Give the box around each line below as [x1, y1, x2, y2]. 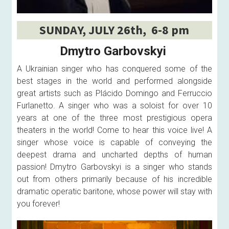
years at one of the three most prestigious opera [16, 112, 212, 123]
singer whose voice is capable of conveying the [16, 137, 212, 147]
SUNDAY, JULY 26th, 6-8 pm [39, 21, 190, 38]
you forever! [16, 198, 62, 209]
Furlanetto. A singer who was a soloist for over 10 [16, 100, 212, 110]
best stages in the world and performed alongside [16, 76, 212, 86]
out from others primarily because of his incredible [16, 174, 212, 184]
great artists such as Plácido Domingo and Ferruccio [16, 88, 212, 98]
